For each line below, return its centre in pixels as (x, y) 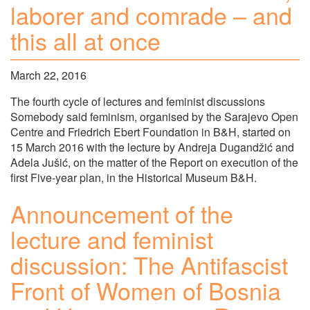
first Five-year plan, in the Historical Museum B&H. (134, 177)
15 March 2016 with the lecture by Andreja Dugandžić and (152, 147)
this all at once (85, 41)
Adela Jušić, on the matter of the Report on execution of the (154, 162)
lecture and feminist (112, 239)
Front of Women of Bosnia (146, 290)
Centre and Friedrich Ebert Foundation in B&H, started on (151, 131)
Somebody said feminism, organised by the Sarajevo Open (154, 116)
